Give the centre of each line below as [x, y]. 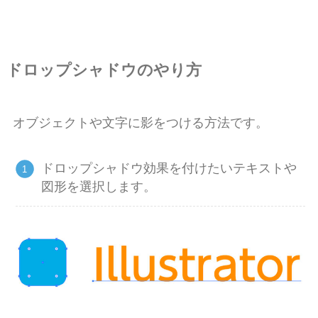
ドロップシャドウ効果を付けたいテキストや [169, 169]
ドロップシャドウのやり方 [104, 70]
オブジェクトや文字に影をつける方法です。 [140, 122]
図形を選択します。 [99, 187]
